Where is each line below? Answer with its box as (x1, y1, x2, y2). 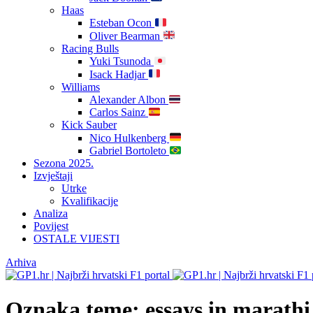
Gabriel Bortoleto (89, 145, 169, 157)
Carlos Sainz (89, 106, 148, 119)
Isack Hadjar (89, 68, 148, 80)
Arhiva (6, 256, 36, 269)
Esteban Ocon (89, 17, 154, 29)
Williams (61, 80, 100, 93)
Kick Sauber (61, 119, 117, 131)
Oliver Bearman (89, 29, 163, 42)
